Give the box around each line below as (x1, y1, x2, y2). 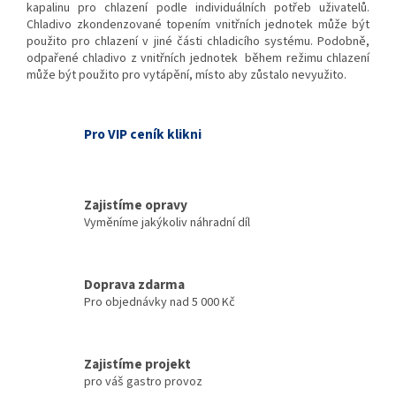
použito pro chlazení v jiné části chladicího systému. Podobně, (27, 32, 369, 50)
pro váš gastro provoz (84, 373, 202, 392)
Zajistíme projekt (84, 354, 191, 375)
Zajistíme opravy (84, 195, 187, 216)
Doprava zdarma (84, 275, 185, 295)
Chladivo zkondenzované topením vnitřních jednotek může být (27, 15, 369, 34)
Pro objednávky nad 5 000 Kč (84, 293, 235, 312)
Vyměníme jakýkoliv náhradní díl (84, 214, 250, 232)
